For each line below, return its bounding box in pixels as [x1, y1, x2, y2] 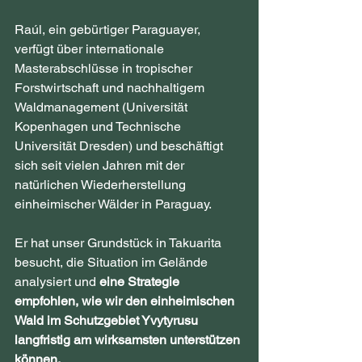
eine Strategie [99, 274, 183, 290]
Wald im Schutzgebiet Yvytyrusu [15, 313, 201, 329]
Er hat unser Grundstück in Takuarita [15, 235, 225, 251]
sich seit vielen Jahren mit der [15, 158, 187, 174]
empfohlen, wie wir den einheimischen [15, 293, 238, 309]
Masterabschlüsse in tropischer [15, 61, 196, 77]
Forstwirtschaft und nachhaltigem [15, 80, 208, 96]
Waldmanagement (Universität [15, 99, 191, 116]
